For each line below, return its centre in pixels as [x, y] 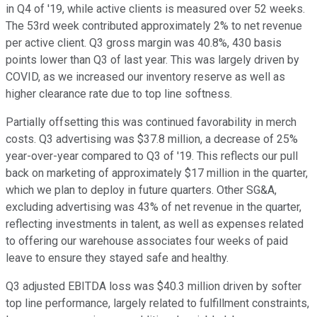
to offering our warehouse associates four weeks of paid [147, 241]
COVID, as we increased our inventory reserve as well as [145, 77]
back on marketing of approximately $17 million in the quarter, [157, 173]
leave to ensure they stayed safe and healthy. [117, 258]
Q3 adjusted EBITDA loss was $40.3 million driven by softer [154, 287]
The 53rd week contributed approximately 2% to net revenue [154, 26]
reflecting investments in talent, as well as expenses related [155, 224]
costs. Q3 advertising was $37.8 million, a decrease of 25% [152, 139]
